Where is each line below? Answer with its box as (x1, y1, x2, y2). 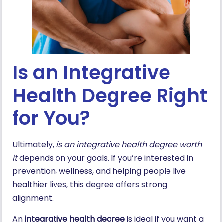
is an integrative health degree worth (56, 139, 202, 151)
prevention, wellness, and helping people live (12, 166, 186, 177)
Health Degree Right (12, 82, 207, 109)
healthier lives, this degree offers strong (12, 179, 167, 191)
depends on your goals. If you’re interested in (17, 152, 193, 164)
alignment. (12, 192, 55, 204)
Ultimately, (12, 139, 56, 151)
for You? (12, 105, 90, 132)
